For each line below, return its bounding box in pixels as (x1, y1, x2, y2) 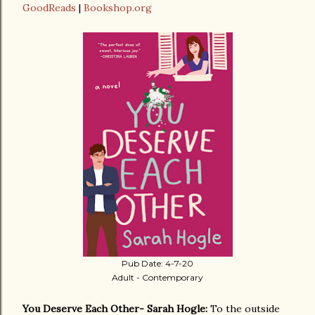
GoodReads (22, 1, 79, 14)
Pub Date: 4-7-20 (122, 258, 193, 269)
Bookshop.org (84, 1, 152, 14)
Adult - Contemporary (112, 272, 203, 283)
